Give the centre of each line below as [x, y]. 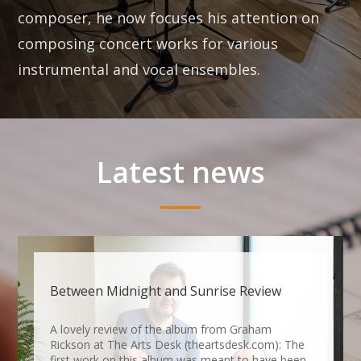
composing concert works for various [148, 44]
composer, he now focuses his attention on [169, 18]
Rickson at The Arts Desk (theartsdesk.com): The [178, 344]
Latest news [180, 172]
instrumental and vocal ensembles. [139, 70]
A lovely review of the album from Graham [161, 329]
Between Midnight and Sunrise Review [166, 290]
